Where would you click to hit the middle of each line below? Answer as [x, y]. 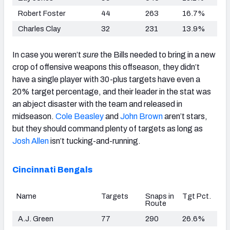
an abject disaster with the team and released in [97, 104]
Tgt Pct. [197, 196]
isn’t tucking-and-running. [95, 141]
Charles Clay [39, 28]
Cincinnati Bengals [52, 169]
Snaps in [160, 196]
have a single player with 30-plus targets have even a [106, 79]
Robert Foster [41, 13]
